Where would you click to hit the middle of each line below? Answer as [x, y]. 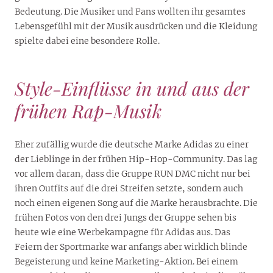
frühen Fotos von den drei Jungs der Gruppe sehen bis [126, 217]
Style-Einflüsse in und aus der [132, 88]
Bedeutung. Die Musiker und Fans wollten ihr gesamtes [130, 11]
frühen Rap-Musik [88, 111]
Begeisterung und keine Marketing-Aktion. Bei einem [126, 261]
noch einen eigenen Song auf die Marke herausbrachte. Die [136, 203]
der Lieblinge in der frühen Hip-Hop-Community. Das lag [136, 159]
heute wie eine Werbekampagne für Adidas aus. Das [122, 232]
